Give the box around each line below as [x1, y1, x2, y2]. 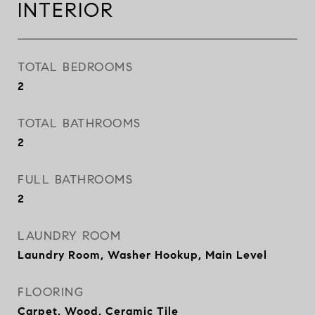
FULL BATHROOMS [18, 172, 133, 187]
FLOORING [18, 285, 84, 300]
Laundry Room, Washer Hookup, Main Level [18, 248, 267, 262]
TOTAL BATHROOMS [18, 116, 141, 131]
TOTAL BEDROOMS [18, 60, 133, 75]
